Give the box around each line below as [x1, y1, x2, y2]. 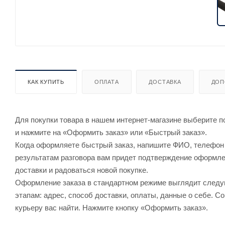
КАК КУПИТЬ [28, 78, 64, 85]
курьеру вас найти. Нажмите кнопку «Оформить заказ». [15, 203, 208, 212]
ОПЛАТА [94, 78, 119, 85]
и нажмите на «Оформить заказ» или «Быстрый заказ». [15, 128, 207, 137]
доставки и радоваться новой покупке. [15, 165, 148, 174]
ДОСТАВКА [149, 78, 181, 85]
